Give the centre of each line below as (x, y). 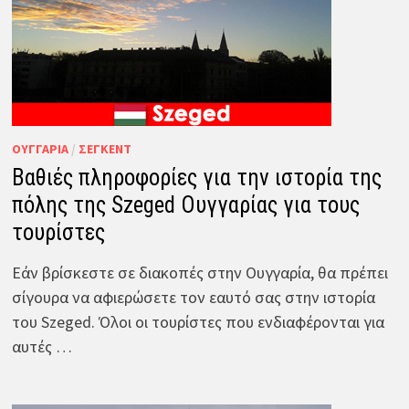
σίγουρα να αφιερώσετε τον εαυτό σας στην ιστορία (193, 297)
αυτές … (42, 346)
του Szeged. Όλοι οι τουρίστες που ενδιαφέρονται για (198, 321)
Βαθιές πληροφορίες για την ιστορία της (196, 177)
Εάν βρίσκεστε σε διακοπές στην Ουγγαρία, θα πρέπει (199, 272)
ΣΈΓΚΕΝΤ (105, 148)
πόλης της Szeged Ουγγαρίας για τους (185, 204)
